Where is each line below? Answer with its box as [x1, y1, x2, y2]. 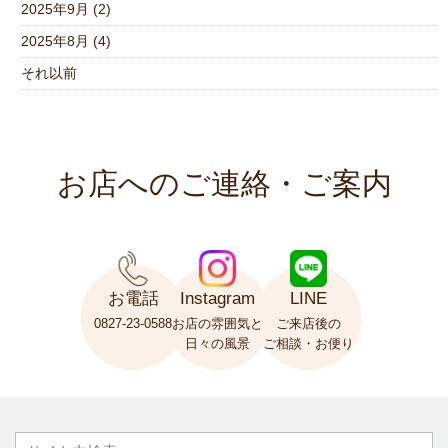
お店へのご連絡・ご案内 [56, 166, 392, 200]
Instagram [180, 289, 255, 309]
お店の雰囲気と [172, 315, 263, 331]
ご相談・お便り [263, 335, 354, 351]
